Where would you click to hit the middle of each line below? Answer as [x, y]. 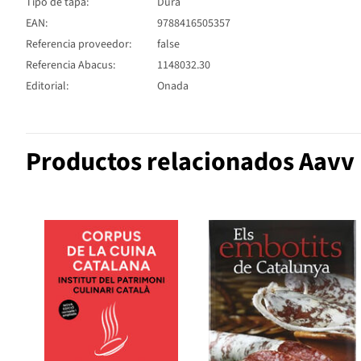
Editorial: [47, 86]
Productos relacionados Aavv [190, 162]
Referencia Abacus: [71, 65]
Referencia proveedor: [79, 44]
